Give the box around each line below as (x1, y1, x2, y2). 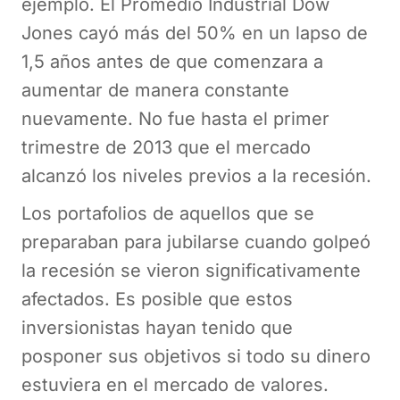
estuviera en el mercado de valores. (21, 373, 334, 396)
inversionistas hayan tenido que (21, 316, 293, 338)
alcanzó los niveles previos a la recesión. (21, 164, 371, 187)
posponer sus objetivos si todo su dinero (21, 345, 371, 367)
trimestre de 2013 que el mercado (21, 136, 311, 158)
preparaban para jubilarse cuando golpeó (21, 230, 371, 253)
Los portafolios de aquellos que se (21, 202, 314, 224)
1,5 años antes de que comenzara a (21, 50, 323, 72)
